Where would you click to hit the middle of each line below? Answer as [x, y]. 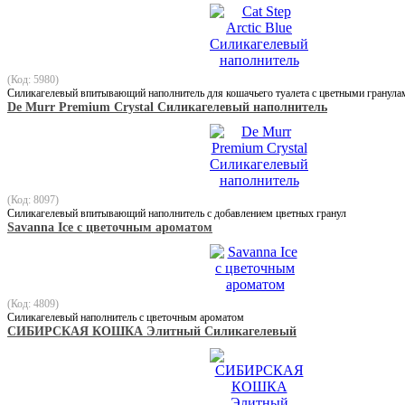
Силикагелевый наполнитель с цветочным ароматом [126, 317]
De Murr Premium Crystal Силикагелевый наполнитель [167, 107]
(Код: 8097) [33, 199]
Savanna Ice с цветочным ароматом [110, 227]
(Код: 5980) [33, 79]
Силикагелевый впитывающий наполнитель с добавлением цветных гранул [177, 213]
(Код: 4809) [33, 303]
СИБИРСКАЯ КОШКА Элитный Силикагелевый [152, 331]
